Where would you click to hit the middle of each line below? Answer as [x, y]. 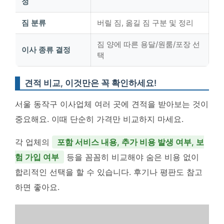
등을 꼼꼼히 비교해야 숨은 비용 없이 [131, 157]
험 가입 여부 [37, 157]
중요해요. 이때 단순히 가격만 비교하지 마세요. [99, 119]
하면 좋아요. [37, 187]
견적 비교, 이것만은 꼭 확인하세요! [90, 83]
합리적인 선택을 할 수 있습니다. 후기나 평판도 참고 [109, 172]
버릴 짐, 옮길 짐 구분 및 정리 [145, 23]
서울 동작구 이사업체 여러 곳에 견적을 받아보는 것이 [112, 104]
